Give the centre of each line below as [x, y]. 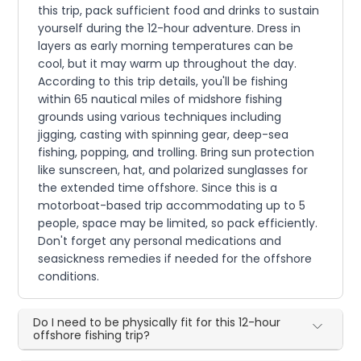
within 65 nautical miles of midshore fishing [160, 100]
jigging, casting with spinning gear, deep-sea [164, 135]
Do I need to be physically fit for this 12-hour [157, 323]
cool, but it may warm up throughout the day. [168, 64]
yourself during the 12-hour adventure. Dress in [170, 29]
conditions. [69, 277]
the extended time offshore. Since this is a [158, 188]
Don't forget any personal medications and [160, 241]
